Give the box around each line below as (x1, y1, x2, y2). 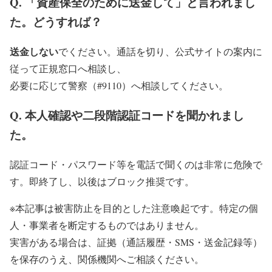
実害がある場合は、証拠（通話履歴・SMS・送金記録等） (10, 235, 262, 248)
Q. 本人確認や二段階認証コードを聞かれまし (10, 106, 244, 123)
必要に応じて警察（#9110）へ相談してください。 (10, 79, 228, 92)
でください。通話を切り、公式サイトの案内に (58, 45, 262, 58)
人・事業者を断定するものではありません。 (10, 218, 204, 231)
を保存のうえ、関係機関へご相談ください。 (10, 252, 204, 265)
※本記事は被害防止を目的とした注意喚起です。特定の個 (10, 201, 258, 214)
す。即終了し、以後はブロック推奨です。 (10, 174, 194, 188)
